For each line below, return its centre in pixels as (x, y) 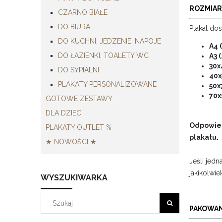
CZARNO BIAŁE (83, 12)
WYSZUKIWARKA (74, 177)
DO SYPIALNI (79, 70)
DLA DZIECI (64, 113)
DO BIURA (74, 27)
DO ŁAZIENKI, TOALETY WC (103, 55)
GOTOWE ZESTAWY (79, 98)
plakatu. (204, 137)
